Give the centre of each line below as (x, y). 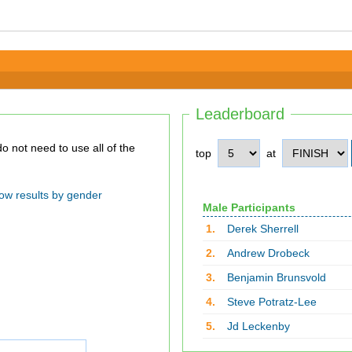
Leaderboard (240, 114)
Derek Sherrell (262, 229)
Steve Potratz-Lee (271, 302)
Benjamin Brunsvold (276, 277)
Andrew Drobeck (268, 253)
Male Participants (249, 207)
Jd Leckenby (258, 326)
